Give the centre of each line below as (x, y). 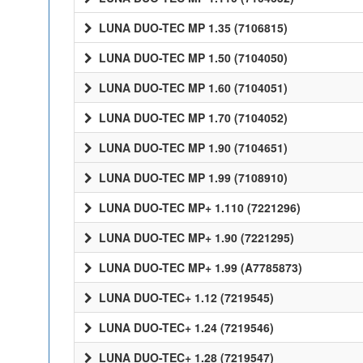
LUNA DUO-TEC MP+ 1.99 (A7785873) (199, 267)
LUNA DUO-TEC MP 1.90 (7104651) (192, 147)
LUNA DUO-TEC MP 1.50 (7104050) (192, 58)
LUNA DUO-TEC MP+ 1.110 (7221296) (198, 207)
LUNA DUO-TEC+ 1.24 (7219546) (185, 327)
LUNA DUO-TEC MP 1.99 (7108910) (192, 177)
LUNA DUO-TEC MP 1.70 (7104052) (192, 117)
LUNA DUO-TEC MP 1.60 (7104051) (192, 88)
